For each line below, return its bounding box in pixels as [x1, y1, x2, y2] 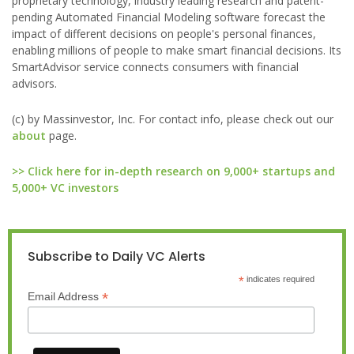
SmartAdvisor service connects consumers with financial [12, 59, 299, 74]
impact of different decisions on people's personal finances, [12, 26, 316, 41]
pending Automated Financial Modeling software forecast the [12, 9, 326, 24]
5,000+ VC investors [12, 180, 119, 195]
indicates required [243, 274, 314, 284]
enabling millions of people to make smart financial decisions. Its [12, 43, 341, 58]
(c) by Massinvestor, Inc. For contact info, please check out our [12, 111, 333, 126]
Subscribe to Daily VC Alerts [28, 247, 205, 265]
